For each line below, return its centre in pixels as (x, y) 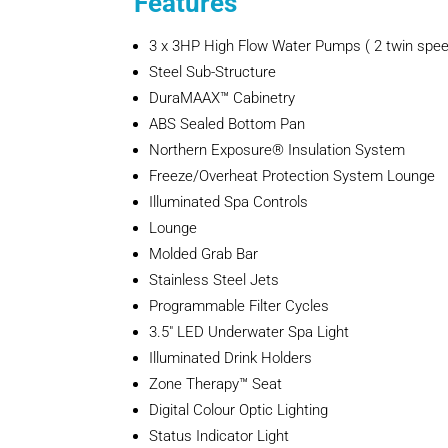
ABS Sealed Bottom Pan (227, 124)
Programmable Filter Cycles (239, 306)
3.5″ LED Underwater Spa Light (249, 332)
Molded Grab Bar (204, 254)
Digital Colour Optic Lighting (239, 410)
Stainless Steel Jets (214, 280)
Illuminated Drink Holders (231, 358)
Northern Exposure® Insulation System (277, 150)
